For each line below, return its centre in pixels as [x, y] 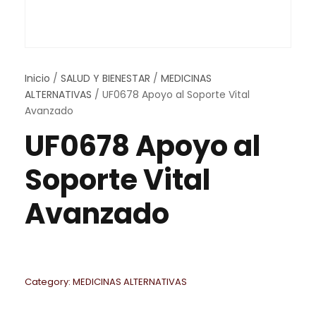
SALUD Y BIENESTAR [105, 78]
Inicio [37, 78]
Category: [49, 282]
